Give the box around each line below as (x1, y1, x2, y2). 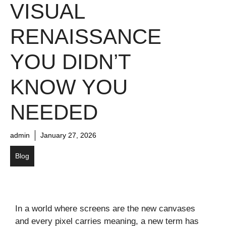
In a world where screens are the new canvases (15, 204, 195, 214)
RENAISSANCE (10, 25, 161, 49)
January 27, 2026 (40, 131, 96, 140)
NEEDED (10, 100, 98, 125)
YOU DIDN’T (10, 50, 131, 74)
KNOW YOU (10, 75, 128, 99)
